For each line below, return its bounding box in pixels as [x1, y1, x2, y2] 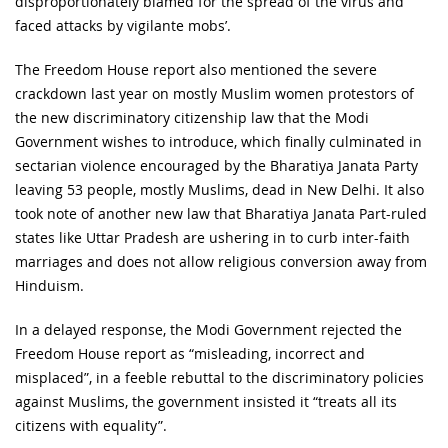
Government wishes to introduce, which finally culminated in [15, 132, 422, 152]
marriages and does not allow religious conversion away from [15, 252, 427, 272]
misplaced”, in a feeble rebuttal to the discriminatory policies [15, 368, 424, 388]
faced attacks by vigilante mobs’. [15, 16, 231, 36]
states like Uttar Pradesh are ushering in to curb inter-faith [15, 228, 410, 248]
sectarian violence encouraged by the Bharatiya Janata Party [15, 156, 418, 176]
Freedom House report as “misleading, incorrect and [15, 344, 365, 364]
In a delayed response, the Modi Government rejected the [15, 320, 402, 340]
